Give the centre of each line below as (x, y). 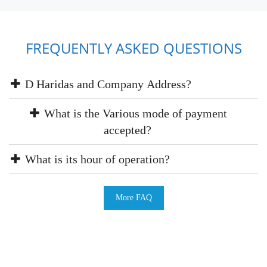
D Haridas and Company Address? (107, 84)
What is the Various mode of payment (134, 114)
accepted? (128, 130)
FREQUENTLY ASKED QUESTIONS (133, 48)
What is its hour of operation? (96, 159)
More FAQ (133, 198)
